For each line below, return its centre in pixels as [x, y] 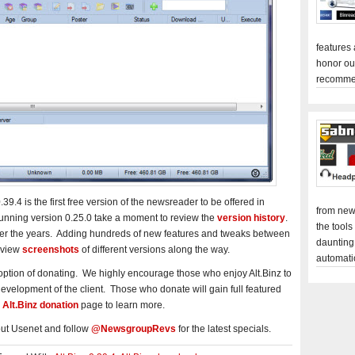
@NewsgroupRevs [134, 329]
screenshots [51, 250]
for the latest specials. [223, 329]
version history [251, 218]
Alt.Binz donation [40, 305]
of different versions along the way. [155, 250]
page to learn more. [122, 305]
